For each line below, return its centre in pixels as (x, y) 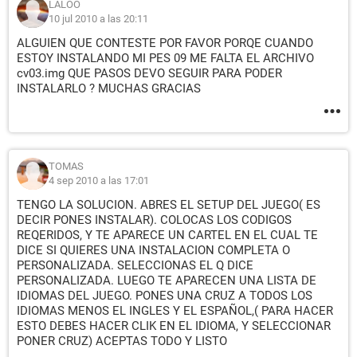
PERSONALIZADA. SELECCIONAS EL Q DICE (135, 265)
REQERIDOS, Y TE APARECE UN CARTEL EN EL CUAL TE (167, 235)
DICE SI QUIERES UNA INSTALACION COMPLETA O (153, 250)
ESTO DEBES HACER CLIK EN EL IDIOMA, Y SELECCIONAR (174, 326)
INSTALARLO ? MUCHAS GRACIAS (109, 88)
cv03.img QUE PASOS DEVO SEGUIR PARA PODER (149, 73)
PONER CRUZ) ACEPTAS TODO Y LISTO (122, 341)
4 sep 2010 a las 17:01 (99, 180)
